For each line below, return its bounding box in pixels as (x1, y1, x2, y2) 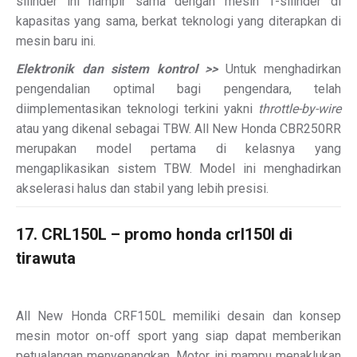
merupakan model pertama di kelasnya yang (16, 140, 341, 156)
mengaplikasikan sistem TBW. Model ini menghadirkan (16, 160, 341, 176)
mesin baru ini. (16, 33, 96, 49)
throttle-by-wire (258, 100, 341, 116)
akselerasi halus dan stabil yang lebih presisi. (16, 180, 269, 196)
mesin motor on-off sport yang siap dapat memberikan (16, 328, 341, 343)
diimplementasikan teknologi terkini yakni (16, 100, 258, 116)
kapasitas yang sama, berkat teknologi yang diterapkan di (16, 13, 341, 29)
